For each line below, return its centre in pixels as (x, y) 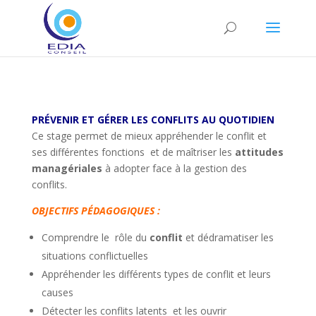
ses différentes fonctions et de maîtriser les (133, 152)
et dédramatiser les (228, 237)
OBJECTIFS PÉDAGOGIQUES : (96, 211)
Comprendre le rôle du (95, 237)
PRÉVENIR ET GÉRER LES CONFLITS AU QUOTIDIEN (153, 120)
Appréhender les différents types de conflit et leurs (156, 274)
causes (57, 292)
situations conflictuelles (95, 256)
